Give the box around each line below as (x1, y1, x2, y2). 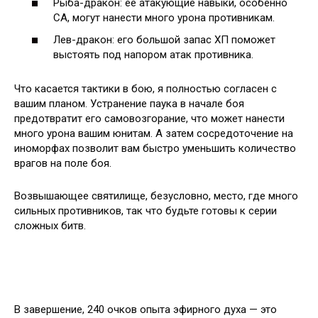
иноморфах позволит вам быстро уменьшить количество (14, 142, 296, 155)
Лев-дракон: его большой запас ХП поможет (53, 33, 275, 47)
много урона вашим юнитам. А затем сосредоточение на (14, 127, 293, 141)
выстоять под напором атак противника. (53, 48, 253, 62)
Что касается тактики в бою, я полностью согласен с (14, 82, 277, 96)
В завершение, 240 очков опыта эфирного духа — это (14, 303, 277, 317)
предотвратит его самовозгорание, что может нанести (14, 112, 285, 126)
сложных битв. (14, 219, 86, 233)
